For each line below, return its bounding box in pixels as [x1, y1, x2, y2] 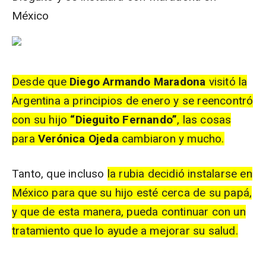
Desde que [12, 75, 69, 88]
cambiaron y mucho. [122, 132, 224, 145]
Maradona [153, 75, 206, 88]
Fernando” [119, 113, 178, 126]
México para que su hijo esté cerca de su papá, [12, 186, 252, 199]
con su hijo [12, 113, 68, 126]
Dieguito [75, 113, 120, 126]
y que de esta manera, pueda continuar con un [12, 205, 246, 218]
